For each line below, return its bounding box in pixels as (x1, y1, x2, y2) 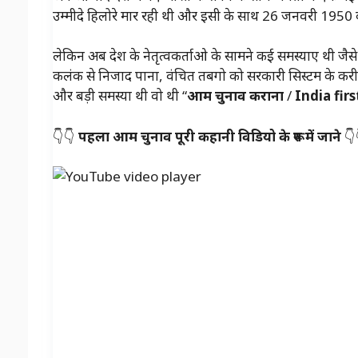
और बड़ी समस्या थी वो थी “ (52, 86, 187, 105)
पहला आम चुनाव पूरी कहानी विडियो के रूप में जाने (78, 126, 344, 145)
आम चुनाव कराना (186, 86, 284, 105)
